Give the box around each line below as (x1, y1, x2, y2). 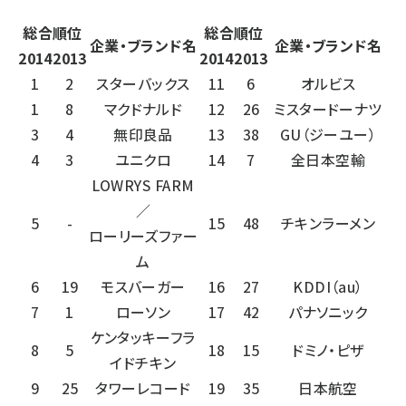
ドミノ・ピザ (292, 338, 364, 361)
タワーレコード (95, 376, 191, 399)
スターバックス (96, 72, 190, 94)
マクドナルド (103, 97, 183, 120)
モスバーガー (101, 275, 186, 297)
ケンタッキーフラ (91, 325, 196, 348)
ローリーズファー (88, 224, 198, 246)
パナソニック (288, 300, 368, 323)
